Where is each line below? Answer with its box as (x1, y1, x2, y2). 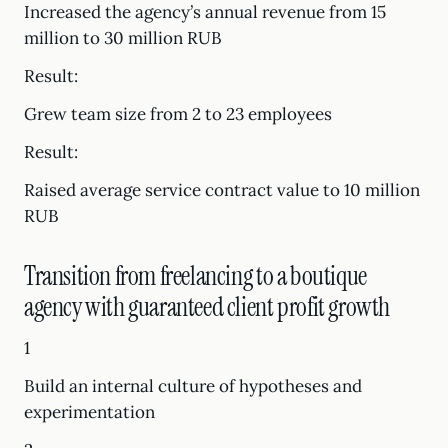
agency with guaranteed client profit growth (24, 290, 390, 324)
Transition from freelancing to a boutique (24, 259, 367, 293)
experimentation (24, 401, 155, 423)
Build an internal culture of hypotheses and (24, 375, 362, 397)
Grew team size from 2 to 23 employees (24, 103, 332, 125)
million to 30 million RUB (24, 27, 222, 49)
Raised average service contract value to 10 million (24, 179, 420, 201)
